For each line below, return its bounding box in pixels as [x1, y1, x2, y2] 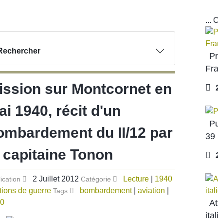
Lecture [123, 174, 149, 183]
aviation [138, 186, 165, 195]
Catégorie [81, 175, 113, 183]
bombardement [80, 186, 132, 195]
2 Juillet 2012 [33, 174, 81, 183]
